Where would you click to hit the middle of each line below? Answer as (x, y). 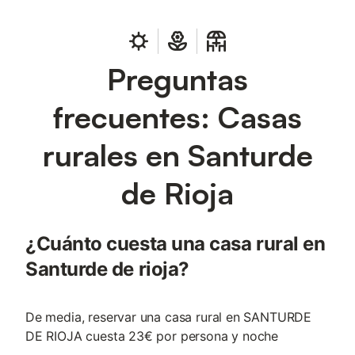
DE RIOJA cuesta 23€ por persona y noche (152, 336)
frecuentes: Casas (177, 117)
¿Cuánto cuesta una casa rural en (176, 244)
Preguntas (177, 79)
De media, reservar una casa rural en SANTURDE (169, 317)
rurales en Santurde (177, 155)
